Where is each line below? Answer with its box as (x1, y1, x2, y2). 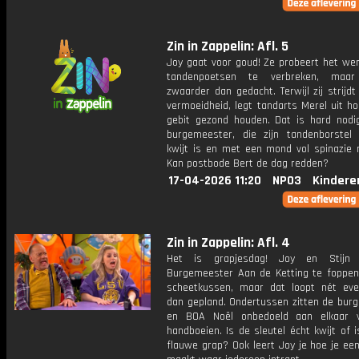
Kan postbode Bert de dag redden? (167, 156, 329, 171)
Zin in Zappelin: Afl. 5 (167, 38, 288, 55)
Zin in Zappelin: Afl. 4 (167, 234, 290, 252)
